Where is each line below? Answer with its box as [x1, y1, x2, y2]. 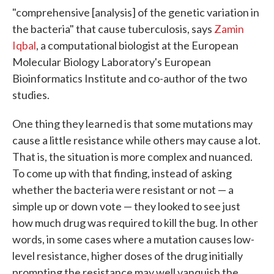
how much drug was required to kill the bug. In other [12, 216, 258, 229]
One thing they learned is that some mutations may [12, 117, 253, 130]
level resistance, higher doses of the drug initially [12, 249, 243, 262]
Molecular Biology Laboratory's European [12, 55, 211, 68]
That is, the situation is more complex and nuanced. [12, 150, 253, 163]
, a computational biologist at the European [36, 39, 239, 52]
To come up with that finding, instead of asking [12, 166, 232, 180]
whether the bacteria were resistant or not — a [12, 183, 234, 196]
